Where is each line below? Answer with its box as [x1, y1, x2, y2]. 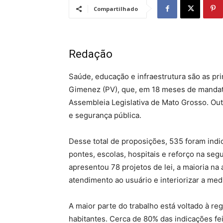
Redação [69, 48, 112, 61]
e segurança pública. [69, 111, 141, 120]
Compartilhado [94, 5, 138, 13]
